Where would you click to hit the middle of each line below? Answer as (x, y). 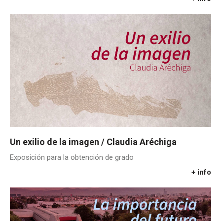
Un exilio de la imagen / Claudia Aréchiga (93, 142)
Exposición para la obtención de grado (72, 157)
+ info (201, 172)
